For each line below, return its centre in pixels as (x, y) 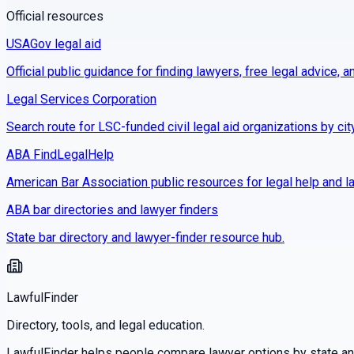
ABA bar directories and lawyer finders (112, 210)
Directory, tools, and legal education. (105, 326)
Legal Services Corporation (81, 100)
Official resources (55, 17)
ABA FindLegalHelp (60, 155)
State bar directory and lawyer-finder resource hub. (145, 238)
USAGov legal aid (54, 44)
